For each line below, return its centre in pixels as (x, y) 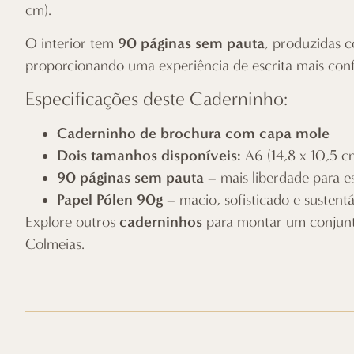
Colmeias (53, 245)
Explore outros (72, 222)
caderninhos (161, 222)
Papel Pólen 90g (110, 200)
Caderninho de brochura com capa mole (193, 134)
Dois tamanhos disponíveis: (151, 156)
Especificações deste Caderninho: (156, 99)
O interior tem (72, 43)
